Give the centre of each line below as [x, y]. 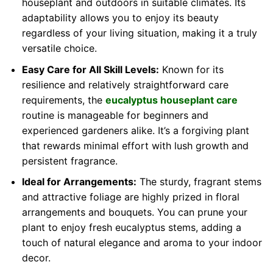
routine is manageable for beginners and [115, 115]
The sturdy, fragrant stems [199, 182]
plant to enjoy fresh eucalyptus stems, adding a [131, 228]
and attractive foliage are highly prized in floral [130, 197]
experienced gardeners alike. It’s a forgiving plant [135, 130]
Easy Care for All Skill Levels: [90, 69]
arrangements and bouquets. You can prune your [134, 212]
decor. [36, 258]
